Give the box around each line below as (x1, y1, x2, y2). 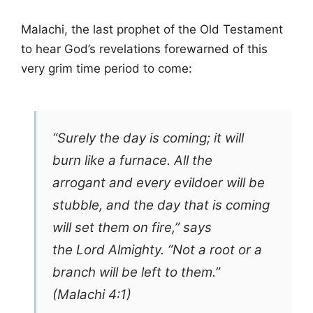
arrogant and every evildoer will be (52, 174, 265, 191)
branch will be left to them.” (52, 263, 221, 280)
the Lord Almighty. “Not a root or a (52, 241, 263, 258)
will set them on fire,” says (52, 219, 212, 235)
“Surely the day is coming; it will (52, 129, 245, 146)
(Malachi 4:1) (52, 286, 132, 303)
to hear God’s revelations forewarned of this (21, 41, 268, 56)
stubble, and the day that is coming (52, 196, 270, 213)
